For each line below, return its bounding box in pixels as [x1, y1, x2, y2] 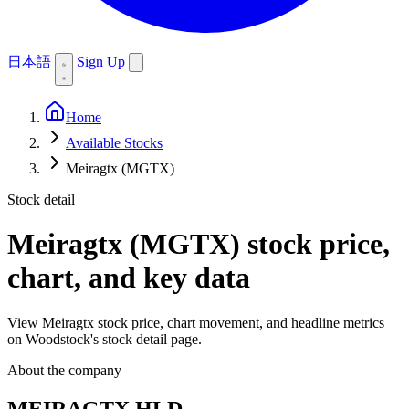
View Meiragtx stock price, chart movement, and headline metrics [7, 314, 384, 330]
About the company [7, 362, 121, 378]
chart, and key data [7, 261, 250, 295]
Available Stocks [66, 135, 163, 151]
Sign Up [77, 54, 129, 69]
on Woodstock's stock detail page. [7, 330, 202, 347]
